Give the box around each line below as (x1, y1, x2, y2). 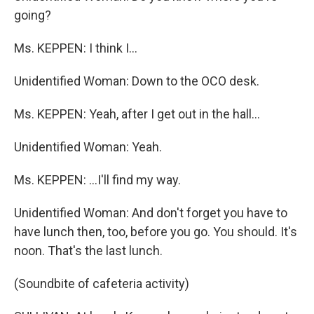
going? (14, 8, 51, 22)
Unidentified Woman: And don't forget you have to (14, 205, 287, 220)
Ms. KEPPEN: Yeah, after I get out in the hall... (14, 107, 260, 121)
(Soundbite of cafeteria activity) (14, 276, 189, 291)
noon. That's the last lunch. (14, 243, 163, 258)
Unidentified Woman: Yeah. (14, 139, 162, 154)
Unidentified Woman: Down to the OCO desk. (14, 74, 259, 88)
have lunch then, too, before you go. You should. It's (14, 224, 297, 239)
